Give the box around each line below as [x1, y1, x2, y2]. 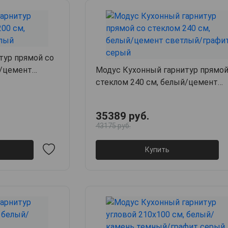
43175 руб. [95, 122, 131, 130]
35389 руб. [95, 110, 149, 123]
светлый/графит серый [95, 90, 187, 100]
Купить [145, 145, 169, 154]
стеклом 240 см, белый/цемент [95, 77, 218, 88]
